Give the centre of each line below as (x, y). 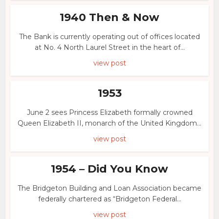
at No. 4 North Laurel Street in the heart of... (109, 47)
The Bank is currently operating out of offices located (109, 37)
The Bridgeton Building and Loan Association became (109, 188)
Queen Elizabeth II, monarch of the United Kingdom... (109, 123)
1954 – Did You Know (109, 169)
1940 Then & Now (109, 17)
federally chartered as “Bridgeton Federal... (109, 199)
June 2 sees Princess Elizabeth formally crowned (109, 112)
